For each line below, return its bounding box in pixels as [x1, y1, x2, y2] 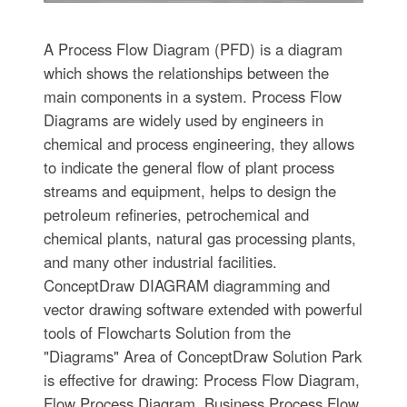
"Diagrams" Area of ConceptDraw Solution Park [43, 345, 362, 368]
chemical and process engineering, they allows [43, 133, 354, 155]
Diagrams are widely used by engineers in [43, 109, 323, 132]
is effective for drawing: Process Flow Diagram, [43, 369, 360, 392]
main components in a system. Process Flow [43, 85, 342, 108]
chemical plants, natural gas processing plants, [43, 227, 356, 250]
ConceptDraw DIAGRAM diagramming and [43, 274, 330, 297]
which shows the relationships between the [43, 62, 329, 84]
